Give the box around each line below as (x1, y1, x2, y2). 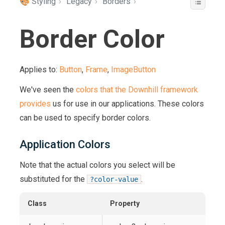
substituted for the (20, 174, 87, 184)
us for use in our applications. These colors (51, 99, 204, 108)
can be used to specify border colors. (20, 113, 151, 123)
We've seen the (20, 85, 76, 94)
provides (20, 99, 51, 108)
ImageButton (111, 65, 156, 74)
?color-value (90, 175, 138, 183)
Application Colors (20, 138, 110, 151)
